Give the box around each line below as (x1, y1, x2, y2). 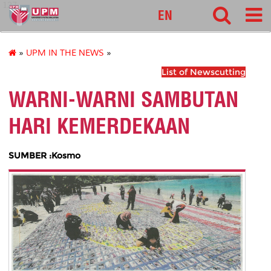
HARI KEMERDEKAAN (8, 113, 190, 140)
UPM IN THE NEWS (26, 48, 104, 59)
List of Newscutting (162, 67, 246, 78)
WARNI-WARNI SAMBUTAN (8, 86, 238, 113)
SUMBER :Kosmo (8, 149, 80, 161)
